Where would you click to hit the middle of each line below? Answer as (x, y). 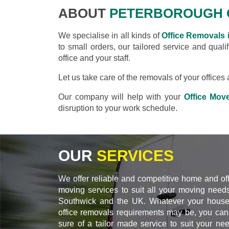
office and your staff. (94, 58)
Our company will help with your (121, 97)
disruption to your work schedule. (118, 108)
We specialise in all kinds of (110, 35)
